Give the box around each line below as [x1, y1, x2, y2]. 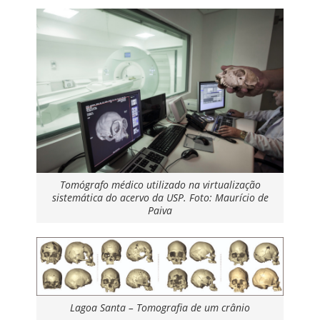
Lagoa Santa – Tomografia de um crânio [70, 301, 250, 315]
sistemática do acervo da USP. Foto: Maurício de [51, 191, 269, 205]
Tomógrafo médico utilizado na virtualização [59, 178, 261, 192]
